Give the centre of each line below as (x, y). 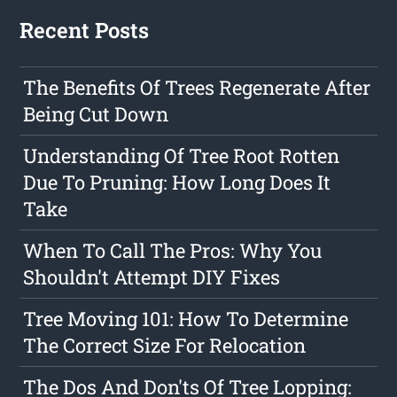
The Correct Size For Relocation (165, 346)
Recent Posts (85, 31)
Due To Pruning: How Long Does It (177, 183)
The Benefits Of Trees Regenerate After (197, 88)
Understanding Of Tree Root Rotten (182, 156)
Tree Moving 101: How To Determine (186, 319)
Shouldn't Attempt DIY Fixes (152, 277)
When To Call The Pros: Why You (173, 251)
